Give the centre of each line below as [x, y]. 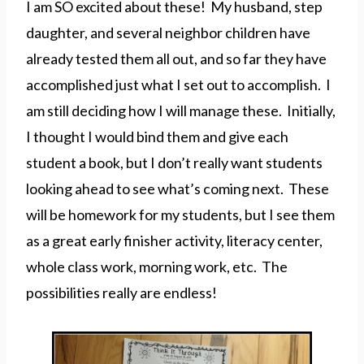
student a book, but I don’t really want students [174, 162]
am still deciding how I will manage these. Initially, [181, 110]
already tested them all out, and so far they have [176, 58]
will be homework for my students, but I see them [180, 214]
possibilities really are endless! [121, 292]
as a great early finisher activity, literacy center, [174, 240]
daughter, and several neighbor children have [168, 32]
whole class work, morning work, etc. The [157, 266]
